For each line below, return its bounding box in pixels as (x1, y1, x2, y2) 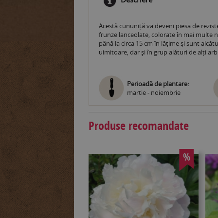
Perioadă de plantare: (127, 79, 189, 88)
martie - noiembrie (127, 88, 181, 97)
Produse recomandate (89, 118, 189, 134)
